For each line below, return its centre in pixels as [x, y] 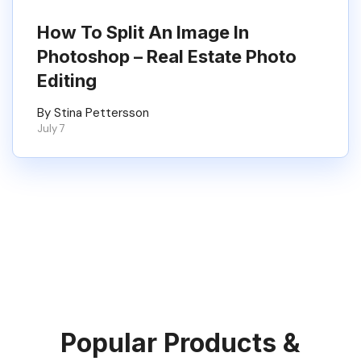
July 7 [51, 129]
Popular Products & [180, 343]
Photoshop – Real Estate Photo [167, 56]
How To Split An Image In [143, 32]
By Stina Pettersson [93, 113]
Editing [67, 81]
